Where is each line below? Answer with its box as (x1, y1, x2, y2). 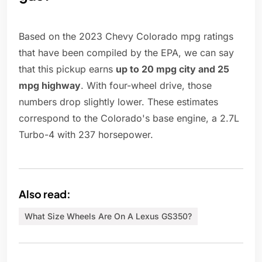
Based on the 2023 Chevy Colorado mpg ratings (19, 30, 233, 43)
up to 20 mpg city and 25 (116, 63, 229, 75)
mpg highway (19, 80, 81, 92)
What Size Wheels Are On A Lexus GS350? (25, 211, 192, 222)
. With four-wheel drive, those (81, 80, 212, 92)
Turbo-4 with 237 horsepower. (19, 129, 153, 141)
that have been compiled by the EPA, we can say (19, 47, 234, 59)
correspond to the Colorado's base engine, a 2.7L (19, 112, 239, 125)
